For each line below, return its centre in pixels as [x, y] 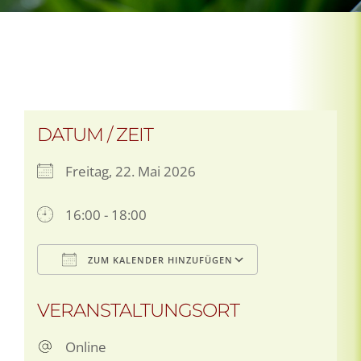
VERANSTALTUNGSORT [138, 310]
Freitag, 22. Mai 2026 [131, 171]
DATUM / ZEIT [95, 134]
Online [86, 346]
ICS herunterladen [122, 291]
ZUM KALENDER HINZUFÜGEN [159, 259]
